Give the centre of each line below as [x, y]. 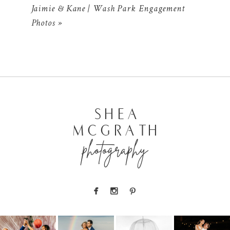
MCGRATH [118, 130]
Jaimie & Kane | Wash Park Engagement [108, 9]
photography [115, 149]
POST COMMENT [69, 98]
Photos [43, 23]
